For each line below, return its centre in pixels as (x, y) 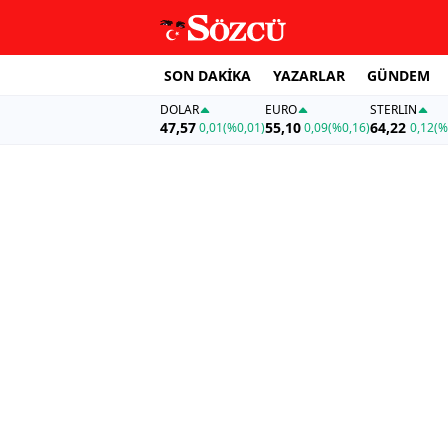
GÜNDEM (398, 75)
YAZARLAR (309, 75)
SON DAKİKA (207, 75)
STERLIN (394, 110)
